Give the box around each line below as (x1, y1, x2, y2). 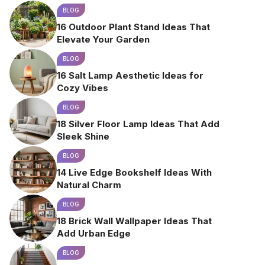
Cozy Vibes (57, 82, 108, 93)
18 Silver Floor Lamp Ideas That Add (57, 118, 219, 130)
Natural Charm (57, 179, 121, 190)
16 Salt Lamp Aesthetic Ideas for (57, 69, 203, 81)
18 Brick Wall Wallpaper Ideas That (57, 215, 212, 227)
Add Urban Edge (57, 227, 131, 239)
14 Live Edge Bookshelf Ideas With (57, 166, 212, 178)
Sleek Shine (57, 130, 109, 142)
